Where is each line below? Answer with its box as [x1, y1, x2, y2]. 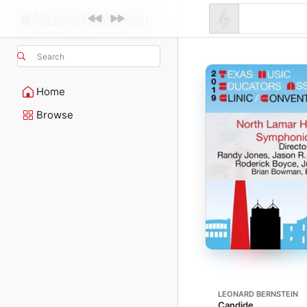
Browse [36, 108, 73, 121]
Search [37, 51, 64, 62]
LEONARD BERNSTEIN [218, 289, 298, 299]
